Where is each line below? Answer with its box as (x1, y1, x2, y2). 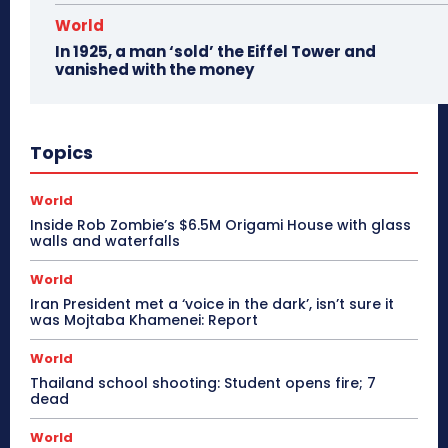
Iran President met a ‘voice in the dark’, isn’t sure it (30, 294, 394, 315)
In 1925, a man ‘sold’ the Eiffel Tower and (55, 41, 376, 63)
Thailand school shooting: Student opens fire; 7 (30, 373, 376, 394)
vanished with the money (55, 59, 254, 81)
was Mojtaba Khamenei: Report (30, 310, 258, 331)
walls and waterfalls (30, 231, 180, 252)
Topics (30, 140, 93, 166)
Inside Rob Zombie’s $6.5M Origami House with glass (30, 215, 411, 236)
